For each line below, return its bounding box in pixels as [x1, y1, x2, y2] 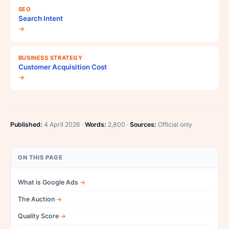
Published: [10, 120, 42, 128]
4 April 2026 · [42, 120, 85, 128]
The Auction [18, 195, 55, 203]
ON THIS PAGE [18, 153, 63, 161]
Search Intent [18, 14, 63, 22]
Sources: [130, 120, 156, 128]
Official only [156, 120, 192, 128]
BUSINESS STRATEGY [18, 54, 83, 61]
